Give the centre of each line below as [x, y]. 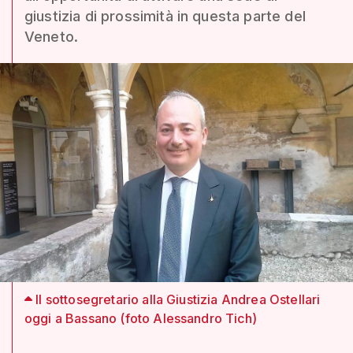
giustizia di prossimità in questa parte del [165, 16]
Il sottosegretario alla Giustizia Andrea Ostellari [176, 299]
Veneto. [52, 37]
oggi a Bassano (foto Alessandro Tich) [141, 318]
